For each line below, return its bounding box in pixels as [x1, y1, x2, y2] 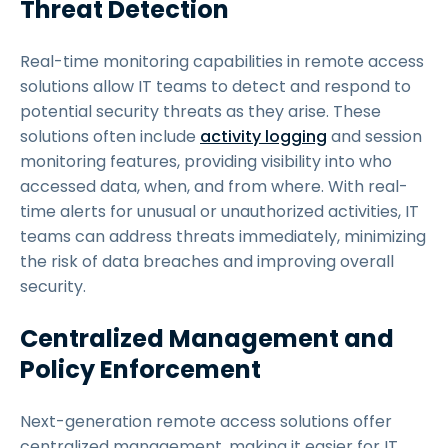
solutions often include [20, 125, 200, 148]
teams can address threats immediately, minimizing [20, 225, 426, 248]
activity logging [200, 125, 327, 148]
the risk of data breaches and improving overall [20, 250, 394, 273]
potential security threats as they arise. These [20, 100, 381, 123]
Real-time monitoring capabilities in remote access [20, 50, 424, 73]
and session [327, 125, 422, 148]
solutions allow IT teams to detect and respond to [20, 75, 411, 98]
